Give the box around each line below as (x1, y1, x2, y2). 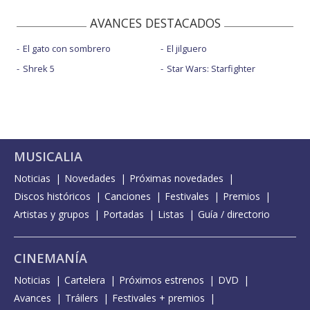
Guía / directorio (198, 208, 270, 221)
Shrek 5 (23, 62, 55, 75)
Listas (158, 208, 184, 221)
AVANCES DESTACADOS (89, 15, 221, 32)
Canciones (104, 190, 151, 203)
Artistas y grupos (14, 208, 89, 221)
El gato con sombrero (23, 42, 111, 55)
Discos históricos (14, 190, 91, 203)
